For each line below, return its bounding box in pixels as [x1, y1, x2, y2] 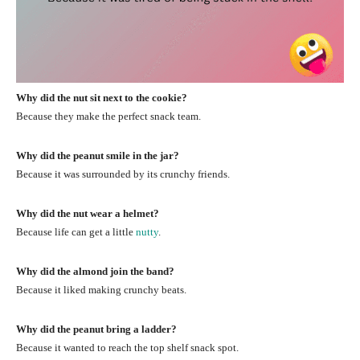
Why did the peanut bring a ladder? [16, 322, 177, 335]
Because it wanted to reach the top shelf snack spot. [16, 341, 239, 354]
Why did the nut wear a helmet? [16, 207, 159, 219]
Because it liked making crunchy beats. [16, 283, 186, 296]
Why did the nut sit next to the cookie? [16, 91, 187, 104]
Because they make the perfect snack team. [16, 109, 201, 122]
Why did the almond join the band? [16, 264, 174, 277]
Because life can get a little [16, 225, 136, 238]
